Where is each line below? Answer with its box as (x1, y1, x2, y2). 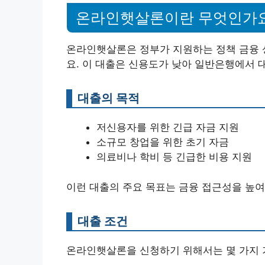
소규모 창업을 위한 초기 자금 (96, 136, 229, 148)
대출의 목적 (77, 91, 140, 106)
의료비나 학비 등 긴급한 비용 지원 (96, 151, 252, 163)
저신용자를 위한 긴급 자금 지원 (96, 121, 239, 134)
